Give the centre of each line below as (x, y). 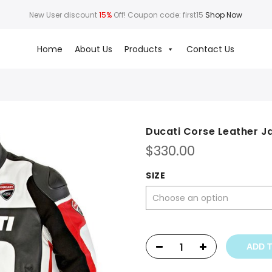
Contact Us (211, 49)
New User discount (64, 15)
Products (144, 49)
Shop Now (224, 15)
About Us (94, 49)
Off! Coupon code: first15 (159, 15)
